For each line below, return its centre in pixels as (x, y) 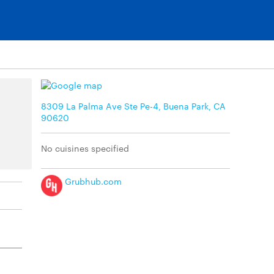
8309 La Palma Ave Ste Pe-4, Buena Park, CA (133, 106)
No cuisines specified (85, 148)
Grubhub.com (92, 181)
